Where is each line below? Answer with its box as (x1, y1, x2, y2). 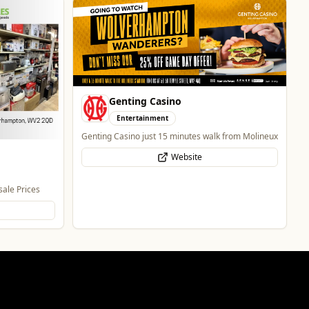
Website (171, 151, 202, 163)
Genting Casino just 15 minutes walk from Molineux (81, 130, 278, 143)
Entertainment (117, 113, 168, 123)
